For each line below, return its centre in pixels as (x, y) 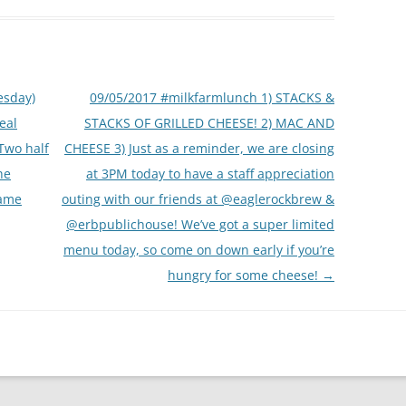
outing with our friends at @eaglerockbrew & (198, 198)
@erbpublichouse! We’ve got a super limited (200, 224)
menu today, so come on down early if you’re (198, 249)
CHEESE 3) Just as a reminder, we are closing (199, 148)
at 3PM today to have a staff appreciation (210, 173)
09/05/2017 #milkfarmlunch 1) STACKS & (212, 97)
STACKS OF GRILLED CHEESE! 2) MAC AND (209, 122)
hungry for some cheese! (244, 275)
